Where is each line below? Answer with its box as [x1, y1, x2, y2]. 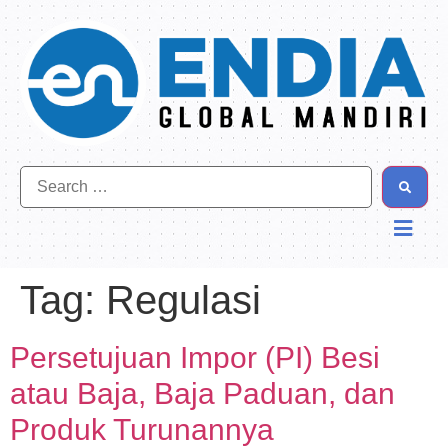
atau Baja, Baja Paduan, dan [10, 377, 395, 411]
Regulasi [106, 278, 261, 323]
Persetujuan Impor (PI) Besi [10, 341, 380, 375]
